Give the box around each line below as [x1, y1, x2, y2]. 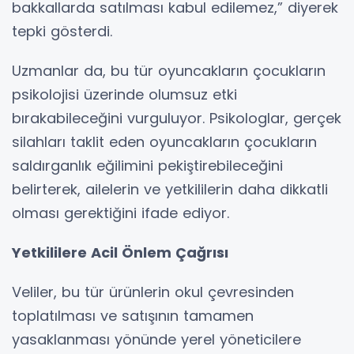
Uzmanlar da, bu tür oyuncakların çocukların [12, 60, 326, 81]
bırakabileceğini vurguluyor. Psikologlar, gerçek [12, 107, 341, 128]
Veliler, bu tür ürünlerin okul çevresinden [12, 281, 294, 302]
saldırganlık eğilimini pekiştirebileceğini [12, 155, 283, 175]
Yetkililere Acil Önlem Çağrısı [12, 242, 228, 262]
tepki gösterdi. [12, 21, 112, 41]
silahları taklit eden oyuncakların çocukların [12, 131, 317, 152]
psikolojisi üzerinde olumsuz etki [12, 84, 237, 104]
